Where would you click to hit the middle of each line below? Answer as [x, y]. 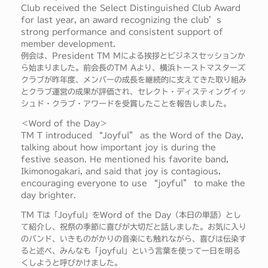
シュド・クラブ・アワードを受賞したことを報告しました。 [126, 104]
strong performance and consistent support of [122, 32]
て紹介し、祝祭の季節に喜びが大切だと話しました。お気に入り [134, 227]
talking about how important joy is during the [118, 148]
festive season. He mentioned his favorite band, [125, 160]
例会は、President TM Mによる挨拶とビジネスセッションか [133, 56]
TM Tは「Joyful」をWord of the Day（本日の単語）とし [131, 215]
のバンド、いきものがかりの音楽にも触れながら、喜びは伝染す [134, 239]
